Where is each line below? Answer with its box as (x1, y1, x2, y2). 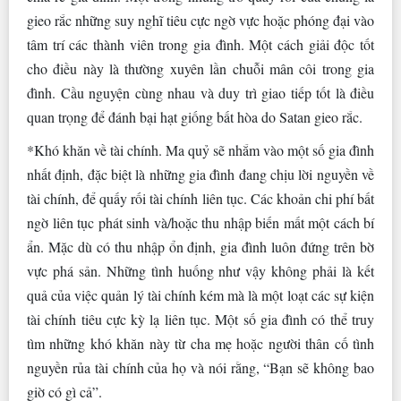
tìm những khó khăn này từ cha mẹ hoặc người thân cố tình (27, 334, 374, 354)
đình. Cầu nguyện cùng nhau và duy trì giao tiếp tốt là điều (27, 83, 374, 103)
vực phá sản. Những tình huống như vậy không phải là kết (27, 261, 374, 281)
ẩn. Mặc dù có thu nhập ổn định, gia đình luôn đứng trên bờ (27, 237, 374, 257)
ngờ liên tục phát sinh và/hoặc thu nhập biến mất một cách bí (27, 213, 374, 233)
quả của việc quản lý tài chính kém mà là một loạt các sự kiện (27, 286, 374, 305)
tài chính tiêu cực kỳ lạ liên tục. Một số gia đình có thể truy (27, 310, 374, 329)
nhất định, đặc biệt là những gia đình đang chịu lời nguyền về (27, 165, 374, 184)
